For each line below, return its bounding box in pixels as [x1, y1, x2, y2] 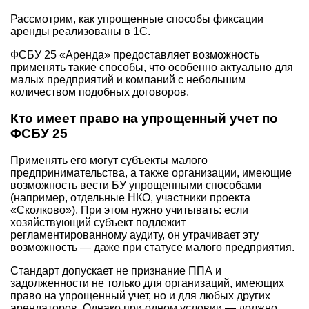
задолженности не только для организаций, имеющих [10, 277, 284, 290]
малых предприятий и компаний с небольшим [10, 73, 246, 86]
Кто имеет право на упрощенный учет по [10, 111, 278, 126]
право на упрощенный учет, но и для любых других [10, 290, 270, 302]
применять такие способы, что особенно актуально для [10, 61, 293, 73]
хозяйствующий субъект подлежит [10, 217, 186, 229]
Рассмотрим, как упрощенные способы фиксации [10, 12, 263, 25]
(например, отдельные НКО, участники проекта [10, 192, 250, 204]
